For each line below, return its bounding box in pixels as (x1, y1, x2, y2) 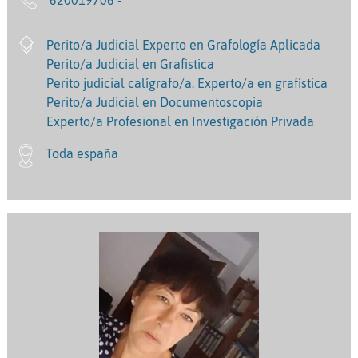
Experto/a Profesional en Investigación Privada (46, 114, 314, 129)
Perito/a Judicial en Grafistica (46, 57, 214, 72)
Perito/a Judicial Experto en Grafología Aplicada (46, 38, 320, 53)
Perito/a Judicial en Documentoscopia (46, 95, 263, 110)
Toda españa (46, 146, 119, 161)
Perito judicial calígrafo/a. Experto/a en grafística (46, 76, 328, 91)
